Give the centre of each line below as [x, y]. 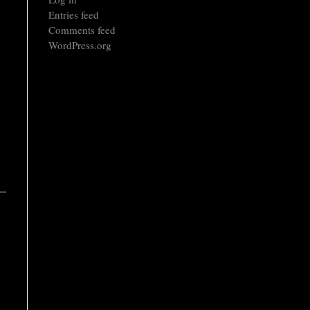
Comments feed [82, 30]
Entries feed [74, 15]
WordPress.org [80, 45]
